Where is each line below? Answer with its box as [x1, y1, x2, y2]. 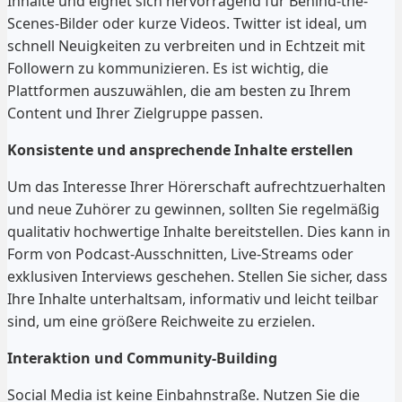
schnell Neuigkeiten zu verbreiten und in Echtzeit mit [7, 35, 365, 56]
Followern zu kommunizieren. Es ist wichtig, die [7, 57, 328, 78]
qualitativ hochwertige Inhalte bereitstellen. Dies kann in [7, 221, 390, 241]
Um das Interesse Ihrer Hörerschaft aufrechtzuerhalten [7, 176, 386, 197]
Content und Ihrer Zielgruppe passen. [7, 102, 263, 123]
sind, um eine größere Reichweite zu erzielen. [7, 310, 315, 331]
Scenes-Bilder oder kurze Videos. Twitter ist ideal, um [7, 13, 367, 33]
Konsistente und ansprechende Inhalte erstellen [7, 139, 354, 160]
